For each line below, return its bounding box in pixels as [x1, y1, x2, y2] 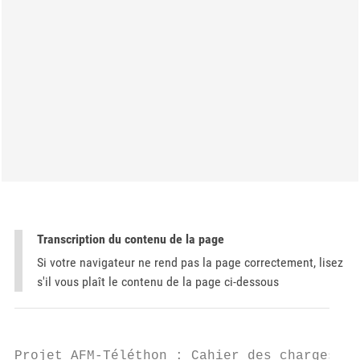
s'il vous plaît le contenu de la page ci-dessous [37, 274, 279, 289]
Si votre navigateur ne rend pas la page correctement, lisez [37, 255, 343, 270]
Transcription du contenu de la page [37, 231, 224, 247]
